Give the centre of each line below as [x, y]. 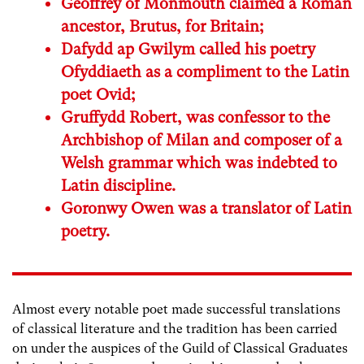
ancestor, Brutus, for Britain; [162, 27]
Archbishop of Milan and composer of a [201, 141]
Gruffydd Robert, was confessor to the [195, 118]
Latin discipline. [118, 186]
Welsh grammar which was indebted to [199, 163]
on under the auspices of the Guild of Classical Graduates [180, 349]
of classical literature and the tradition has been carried [175, 329]
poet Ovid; [98, 95]
